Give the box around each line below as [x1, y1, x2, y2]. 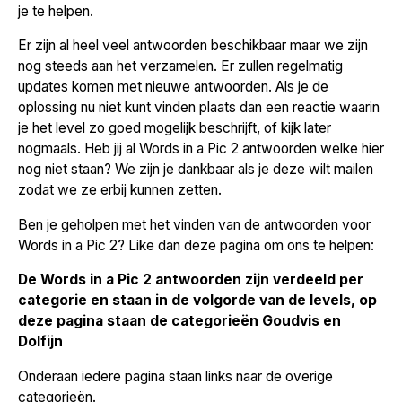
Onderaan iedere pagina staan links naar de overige [18, 367, 333, 385]
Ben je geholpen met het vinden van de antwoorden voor [18, 215, 371, 233]
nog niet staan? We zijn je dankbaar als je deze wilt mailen [18, 161, 373, 179]
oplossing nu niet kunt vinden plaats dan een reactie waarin [18, 99, 380, 117]
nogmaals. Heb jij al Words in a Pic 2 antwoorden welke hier [18, 140, 384, 158]
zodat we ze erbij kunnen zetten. [18, 181, 222, 199]
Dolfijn [18, 333, 63, 351]
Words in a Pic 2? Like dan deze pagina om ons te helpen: [18, 236, 374, 254]
